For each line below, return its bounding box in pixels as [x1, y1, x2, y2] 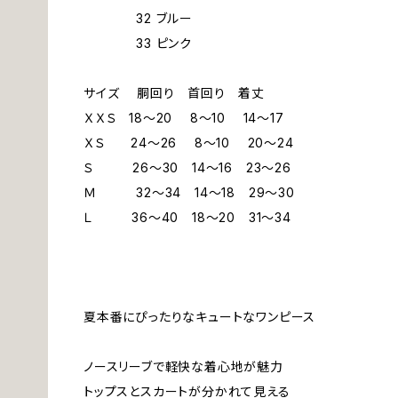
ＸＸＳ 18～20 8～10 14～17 [84, 110, 284, 125]
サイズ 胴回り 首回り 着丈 [84, 85, 266, 100]
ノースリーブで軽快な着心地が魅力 [84, 359, 283, 374]
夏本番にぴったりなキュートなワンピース [84, 309, 316, 324]
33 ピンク [84, 36, 192, 51]
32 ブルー [84, 11, 193, 26]
